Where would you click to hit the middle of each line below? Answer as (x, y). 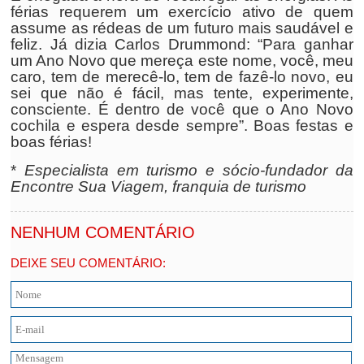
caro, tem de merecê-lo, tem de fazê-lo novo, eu (182, 77)
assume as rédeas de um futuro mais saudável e (182, 28)
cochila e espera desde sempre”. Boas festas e (182, 126)
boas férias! (52, 142)
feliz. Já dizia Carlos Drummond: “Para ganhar (182, 44)
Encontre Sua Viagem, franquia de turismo (159, 186)
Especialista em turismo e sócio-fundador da (189, 170)
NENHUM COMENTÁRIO (103, 232)
